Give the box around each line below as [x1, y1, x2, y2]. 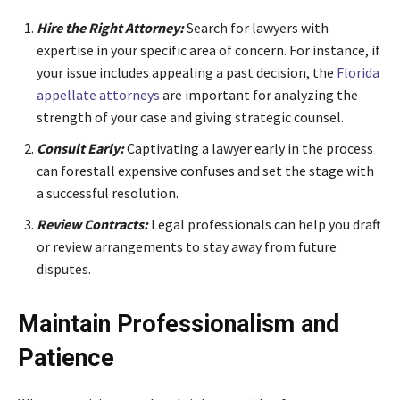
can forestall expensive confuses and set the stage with [37, 162, 374, 180]
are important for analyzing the [160, 86, 358, 104]
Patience [18, 344, 114, 373]
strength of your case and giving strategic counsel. [37, 108, 344, 127]
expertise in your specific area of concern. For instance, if [37, 41, 380, 60]
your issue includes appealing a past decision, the [37, 63, 337, 82]
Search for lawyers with [184, 19, 329, 37]
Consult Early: [37, 139, 124, 158]
